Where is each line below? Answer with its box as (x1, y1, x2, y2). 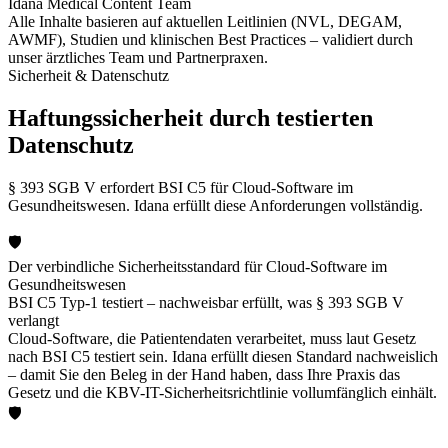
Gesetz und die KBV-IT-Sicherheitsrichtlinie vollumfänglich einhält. (8, 383, 437, 401)
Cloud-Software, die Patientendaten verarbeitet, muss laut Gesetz (8, 329, 416, 347)
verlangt (8, 311, 59, 329)
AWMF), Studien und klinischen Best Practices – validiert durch (8, 31, 413, 49)
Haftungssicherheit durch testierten (8, 105, 373, 131)
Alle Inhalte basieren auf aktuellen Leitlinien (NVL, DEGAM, (8, 13, 402, 31)
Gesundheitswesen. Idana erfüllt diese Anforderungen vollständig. (8, 196, 423, 214)
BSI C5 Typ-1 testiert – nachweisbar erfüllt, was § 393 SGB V (8, 293, 404, 311)
